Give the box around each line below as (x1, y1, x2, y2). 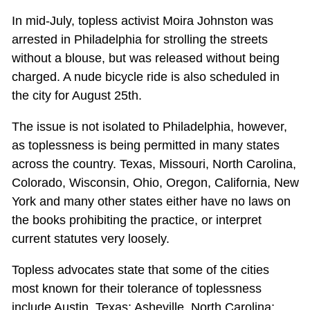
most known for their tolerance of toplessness (11, 282, 262, 296)
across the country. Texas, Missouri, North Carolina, (11, 157, 296, 172)
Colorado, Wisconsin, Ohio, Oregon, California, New (11, 176, 299, 190)
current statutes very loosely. (11, 232, 170, 246)
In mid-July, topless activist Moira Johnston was (11, 14, 273, 28)
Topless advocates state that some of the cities (11, 263, 269, 277)
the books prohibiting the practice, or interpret (11, 213, 262, 228)
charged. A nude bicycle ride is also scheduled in (11, 70, 280, 84)
